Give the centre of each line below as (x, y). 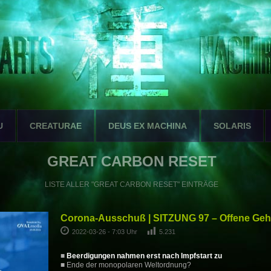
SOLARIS (232, 126)
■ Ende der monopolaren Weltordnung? (126, 265)
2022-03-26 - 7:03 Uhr (105, 232)
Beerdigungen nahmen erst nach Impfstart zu (144, 256)
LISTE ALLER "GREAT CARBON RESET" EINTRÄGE (132, 184)
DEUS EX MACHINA (148, 126)
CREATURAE (56, 126)
